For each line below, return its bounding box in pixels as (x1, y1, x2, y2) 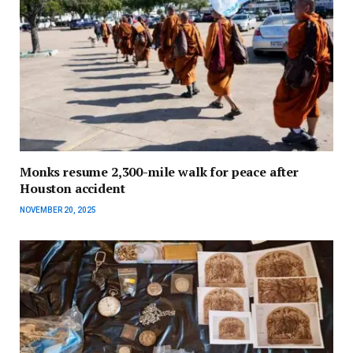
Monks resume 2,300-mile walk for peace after (20, 163, 299, 181)
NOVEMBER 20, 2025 (20, 206, 96, 215)
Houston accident (20, 180, 125, 198)
